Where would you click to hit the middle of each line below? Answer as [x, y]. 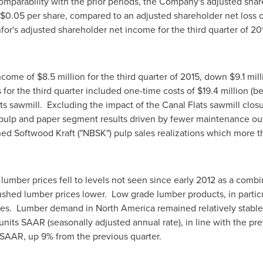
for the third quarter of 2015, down [157, 77]
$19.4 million [222, 91]
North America [125, 208]
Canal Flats [184, 105]
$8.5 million [61, 77]
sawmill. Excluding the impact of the [84, 105]
